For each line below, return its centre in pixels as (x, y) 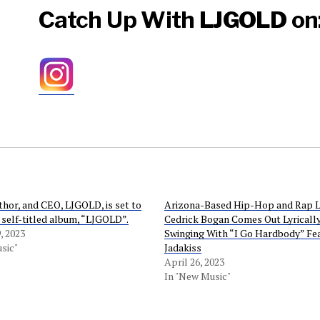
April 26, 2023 (195, 262)
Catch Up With (119, 20)
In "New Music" (198, 276)
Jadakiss (183, 247)
